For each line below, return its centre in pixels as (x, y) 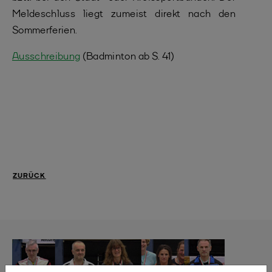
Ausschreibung (46, 57)
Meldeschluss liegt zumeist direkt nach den (124, 14)
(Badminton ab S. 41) (127, 57)
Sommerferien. (45, 31)
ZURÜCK (29, 176)
